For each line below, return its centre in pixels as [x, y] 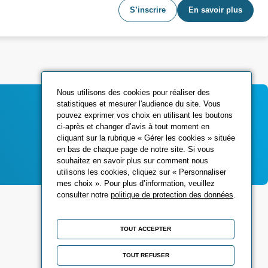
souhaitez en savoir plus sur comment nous [133, 161]
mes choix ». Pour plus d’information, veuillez [136, 184]
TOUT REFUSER [146, 255]
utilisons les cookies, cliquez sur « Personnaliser [142, 172]
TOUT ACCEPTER [146, 229]
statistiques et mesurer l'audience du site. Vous [139, 104]
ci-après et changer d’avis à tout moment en [133, 127]
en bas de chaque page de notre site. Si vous [136, 150]
